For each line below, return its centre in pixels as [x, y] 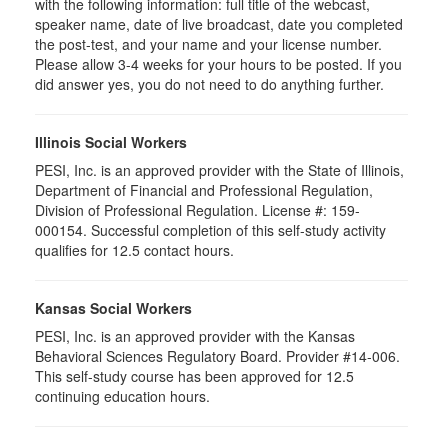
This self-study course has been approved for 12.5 [194, 376]
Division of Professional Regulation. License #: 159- [197, 210]
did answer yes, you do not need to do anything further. [209, 84]
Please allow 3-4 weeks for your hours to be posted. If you [218, 64]
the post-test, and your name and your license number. [208, 44]
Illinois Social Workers [111, 142]
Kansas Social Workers [113, 308]
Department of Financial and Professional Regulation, [204, 190]
